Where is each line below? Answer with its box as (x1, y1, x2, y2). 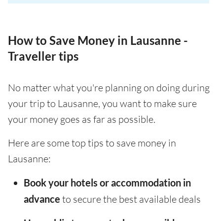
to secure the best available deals (60, 193, 201, 206)
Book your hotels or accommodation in (24, 177, 191, 189)
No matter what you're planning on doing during (8, 81, 210, 94)
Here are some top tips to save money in (8, 137, 176, 149)
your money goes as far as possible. (8, 113, 155, 126)
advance (24, 193, 60, 205)
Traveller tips (8, 49, 78, 64)
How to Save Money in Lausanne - (8, 33, 188, 48)
